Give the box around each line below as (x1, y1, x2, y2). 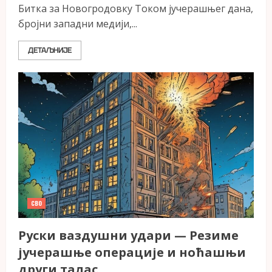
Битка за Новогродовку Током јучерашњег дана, (18, 2, 253, 15)
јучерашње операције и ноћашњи (18, 244, 246, 260)
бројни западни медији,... (18, 17, 137, 30)
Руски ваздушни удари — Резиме (18, 227, 239, 243)
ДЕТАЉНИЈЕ (28, 46, 72, 55)
